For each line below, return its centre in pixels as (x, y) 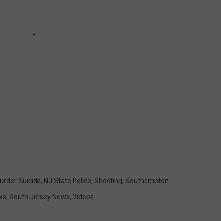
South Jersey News (39, 197)
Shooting (108, 180)
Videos (83, 197)
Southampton (147, 180)
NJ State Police (68, 180)
